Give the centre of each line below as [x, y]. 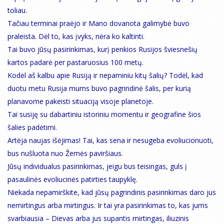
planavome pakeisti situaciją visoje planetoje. [80, 101]
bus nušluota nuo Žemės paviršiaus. [65, 153]
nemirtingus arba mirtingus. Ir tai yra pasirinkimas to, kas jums [108, 205]
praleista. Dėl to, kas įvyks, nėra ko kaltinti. [76, 36]
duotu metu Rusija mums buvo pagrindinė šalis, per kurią [99, 88]
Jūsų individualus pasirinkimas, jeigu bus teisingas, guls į [97, 166]
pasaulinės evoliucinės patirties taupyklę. [72, 179]
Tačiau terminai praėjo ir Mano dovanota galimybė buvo [98, 23]
